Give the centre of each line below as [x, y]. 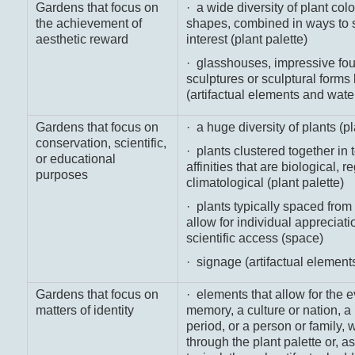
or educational [75, 159]
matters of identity [84, 311]
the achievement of [88, 24]
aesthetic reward [82, 40]
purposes [61, 175]
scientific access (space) [254, 239]
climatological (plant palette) [265, 183]
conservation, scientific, [101, 143]
